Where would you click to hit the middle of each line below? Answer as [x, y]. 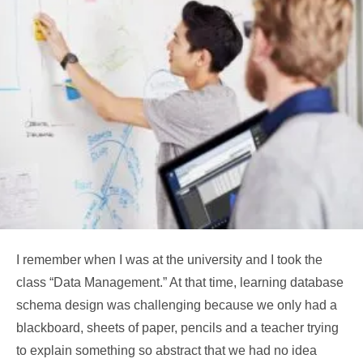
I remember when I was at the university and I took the [169, 260]
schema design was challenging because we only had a [177, 305]
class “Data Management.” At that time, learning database [180, 282]
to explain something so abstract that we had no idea [167, 350]
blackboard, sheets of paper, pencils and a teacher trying [177, 328]
